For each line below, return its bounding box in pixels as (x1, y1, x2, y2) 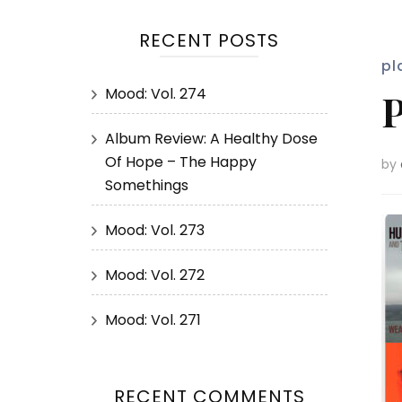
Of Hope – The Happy (105, 152, 257, 172)
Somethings (105, 175, 188, 196)
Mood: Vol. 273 (105, 220, 205, 240)
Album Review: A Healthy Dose (105, 128, 318, 149)
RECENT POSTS (139, 28, 280, 53)
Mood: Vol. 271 (105, 310, 201, 330)
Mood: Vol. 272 (105, 265, 205, 285)
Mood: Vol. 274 (105, 83, 206, 104)
